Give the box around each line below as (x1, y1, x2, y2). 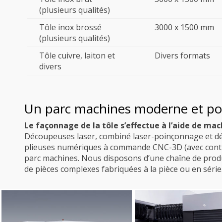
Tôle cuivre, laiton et (39, 50, 115, 61)
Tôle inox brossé (39, 22, 102, 33)
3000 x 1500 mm (154, 22, 214, 33)
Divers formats (154, 50, 210, 61)
